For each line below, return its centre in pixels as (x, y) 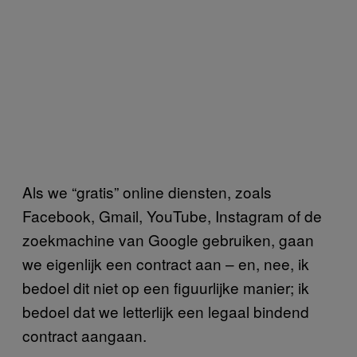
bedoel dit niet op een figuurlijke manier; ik (166, 287)
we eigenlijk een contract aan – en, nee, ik (166, 263)
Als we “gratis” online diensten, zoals (147, 191)
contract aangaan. (84, 335)
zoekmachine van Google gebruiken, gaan (168, 239)
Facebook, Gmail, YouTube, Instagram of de (172, 215)
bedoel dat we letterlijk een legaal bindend (166, 311)
